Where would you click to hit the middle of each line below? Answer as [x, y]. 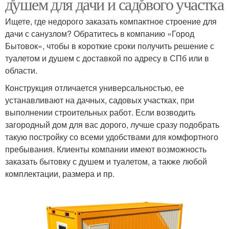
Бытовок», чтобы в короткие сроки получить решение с [110, 45]
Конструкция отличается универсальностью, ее [95, 87]
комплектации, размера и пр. [60, 173]
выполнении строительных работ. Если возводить [100, 112]
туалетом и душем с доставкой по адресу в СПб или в [107, 58]
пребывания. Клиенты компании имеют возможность [106, 149]
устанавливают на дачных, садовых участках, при [100, 100]
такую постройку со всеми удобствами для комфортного [112, 136]
